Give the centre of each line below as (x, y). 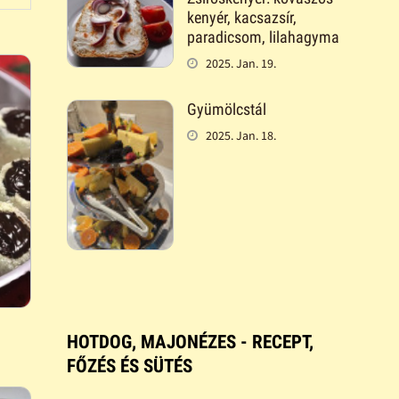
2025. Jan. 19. (240, 64)
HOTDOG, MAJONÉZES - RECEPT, (190, 342)
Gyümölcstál (226, 110)
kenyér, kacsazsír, (241, 18)
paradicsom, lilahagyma (263, 37)
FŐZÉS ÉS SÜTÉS (129, 366)
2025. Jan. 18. (240, 136)
